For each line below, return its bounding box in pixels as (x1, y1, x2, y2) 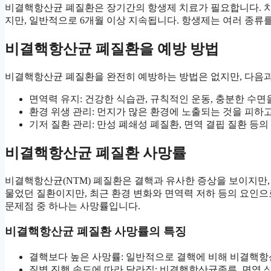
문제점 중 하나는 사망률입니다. (5, 200, 140, 211)
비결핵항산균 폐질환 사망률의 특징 (5, 225, 186, 238)
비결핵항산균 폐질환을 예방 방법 (5, 41, 219, 57)
